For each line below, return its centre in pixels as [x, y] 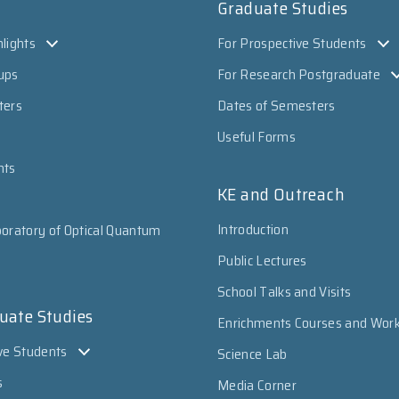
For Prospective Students [292, 43]
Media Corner [257, 385]
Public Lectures [262, 261]
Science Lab [252, 354]
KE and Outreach [281, 194]
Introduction [253, 229]
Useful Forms [256, 137]
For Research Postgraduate [299, 74]
